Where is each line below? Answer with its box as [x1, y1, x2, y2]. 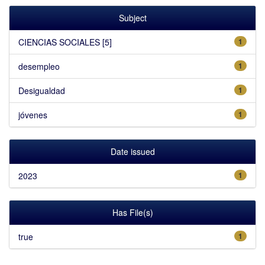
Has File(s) [112, 206, 153, 218]
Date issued [110, 145, 155, 157]
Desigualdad [18, 84, 65, 96]
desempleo [18, 60, 60, 72]
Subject [118, 11, 147, 24]
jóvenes [18, 108, 47, 121]
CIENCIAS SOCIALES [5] [18, 35, 112, 48]
